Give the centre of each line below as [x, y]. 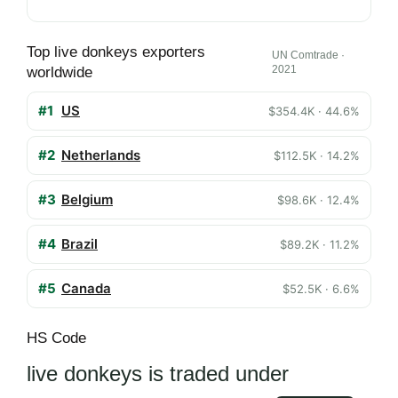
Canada [86, 288]
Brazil [80, 244]
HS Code [56, 338]
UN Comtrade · [309, 55]
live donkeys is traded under [158, 374]
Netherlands [101, 155]
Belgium [87, 199]
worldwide [60, 72]
